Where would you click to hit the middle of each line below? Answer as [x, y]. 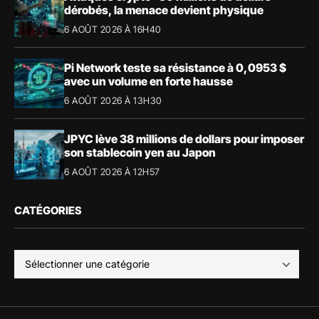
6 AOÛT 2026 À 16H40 [113, 29]
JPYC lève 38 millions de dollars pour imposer [184, 138]
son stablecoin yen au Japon [140, 152]
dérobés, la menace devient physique [164, 10]
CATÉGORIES [48, 211]
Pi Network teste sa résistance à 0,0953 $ [175, 67]
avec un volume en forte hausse [148, 81]
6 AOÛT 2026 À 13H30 [113, 100]
